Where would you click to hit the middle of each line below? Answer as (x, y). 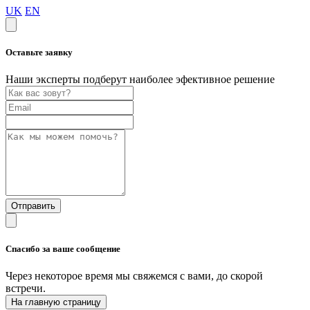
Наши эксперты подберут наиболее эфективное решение (140, 80)
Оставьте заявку (39, 53)
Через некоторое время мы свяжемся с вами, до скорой (134, 275)
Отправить (33, 206)
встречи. (26, 288)
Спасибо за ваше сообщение (63, 248)
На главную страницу (56, 302)
